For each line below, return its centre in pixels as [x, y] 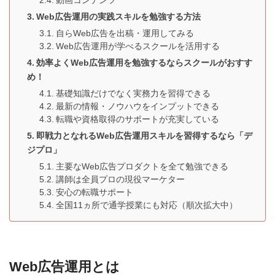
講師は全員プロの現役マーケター [120, 179]
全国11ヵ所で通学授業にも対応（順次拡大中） [146, 205]
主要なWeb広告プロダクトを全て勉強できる [142, 166]
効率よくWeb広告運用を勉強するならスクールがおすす [144, 62]
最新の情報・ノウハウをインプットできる [137, 106]
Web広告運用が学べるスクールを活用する [137, 46]
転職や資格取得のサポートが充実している [137, 119]
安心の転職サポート [94, 192]
